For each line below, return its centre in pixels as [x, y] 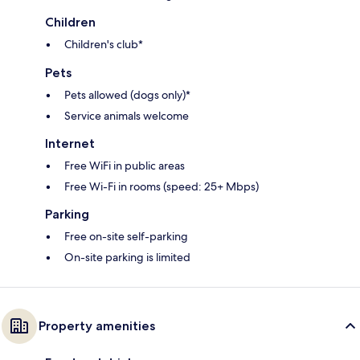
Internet [70, 144]
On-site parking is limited [127, 258]
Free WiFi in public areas [125, 166]
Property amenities [97, 326]
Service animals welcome [127, 116]
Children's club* [104, 45]
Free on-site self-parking [126, 237]
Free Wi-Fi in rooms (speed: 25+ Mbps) [162, 187]
